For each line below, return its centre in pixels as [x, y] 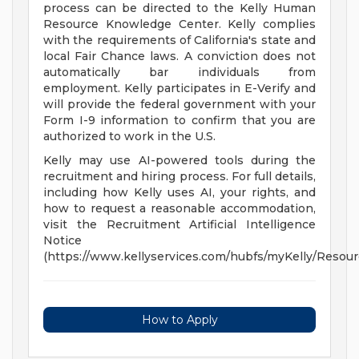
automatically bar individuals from [179, 73]
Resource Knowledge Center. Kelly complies [179, 24]
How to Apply [179, 320]
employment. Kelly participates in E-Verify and [179, 89]
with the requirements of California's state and [179, 40]
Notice [63, 241]
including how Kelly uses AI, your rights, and [179, 193]
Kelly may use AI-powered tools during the [179, 161]
